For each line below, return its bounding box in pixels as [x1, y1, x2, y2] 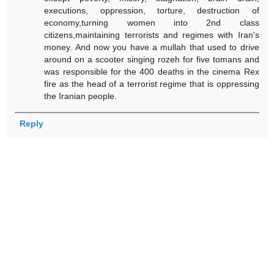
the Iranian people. [44, 91, 117, 101]
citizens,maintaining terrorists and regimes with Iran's [44, 29, 259, 40]
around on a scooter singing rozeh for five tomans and [44, 54, 259, 64]
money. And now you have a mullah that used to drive [44, 42, 259, 52]
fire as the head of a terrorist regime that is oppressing [44, 78, 259, 89]
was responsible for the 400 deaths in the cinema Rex [44, 66, 259, 76]
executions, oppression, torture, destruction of [44, 5, 259, 15]
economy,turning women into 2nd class [44, 17, 259, 28]
